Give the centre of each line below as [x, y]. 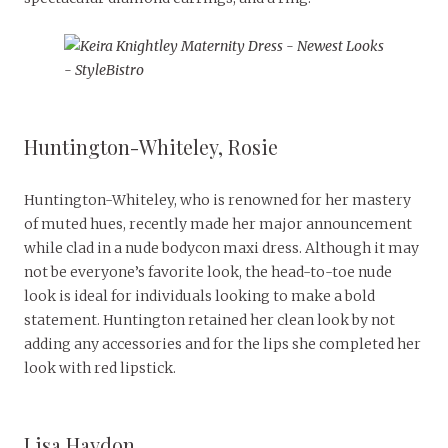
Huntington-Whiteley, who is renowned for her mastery [217, 200]
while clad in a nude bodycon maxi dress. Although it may [221, 248]
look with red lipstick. [100, 368]
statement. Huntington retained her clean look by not [209, 320]
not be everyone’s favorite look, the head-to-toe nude [208, 272]
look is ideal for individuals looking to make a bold [199, 296]
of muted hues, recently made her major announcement [218, 224]
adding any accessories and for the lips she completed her [222, 344]
